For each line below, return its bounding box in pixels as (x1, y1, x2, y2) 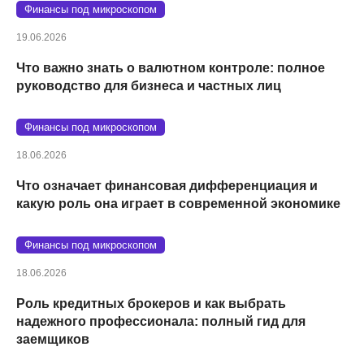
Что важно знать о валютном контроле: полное (16, 60, 325, 75)
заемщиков (16, 331, 89, 346)
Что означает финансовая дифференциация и (16, 178, 318, 193)
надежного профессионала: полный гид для (16, 314, 305, 328)
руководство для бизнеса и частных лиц (16, 78, 281, 93)
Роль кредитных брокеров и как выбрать (16, 296, 286, 310)
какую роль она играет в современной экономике (16, 196, 340, 210)
